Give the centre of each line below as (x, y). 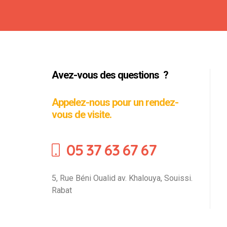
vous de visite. (82, 114)
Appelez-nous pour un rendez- (115, 102)
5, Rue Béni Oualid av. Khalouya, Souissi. (122, 178)
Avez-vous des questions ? (110, 75)
